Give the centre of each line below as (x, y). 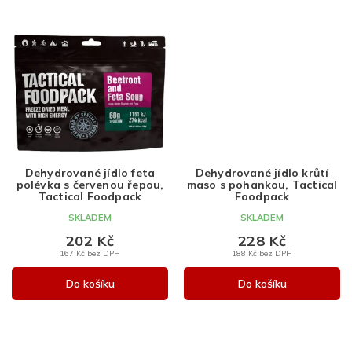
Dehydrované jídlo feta (90, 173)
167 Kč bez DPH (90, 253)
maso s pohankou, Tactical (262, 185)
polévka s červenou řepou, (90, 185)
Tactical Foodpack (90, 197)
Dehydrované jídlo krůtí (262, 173)
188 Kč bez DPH (262, 253)
